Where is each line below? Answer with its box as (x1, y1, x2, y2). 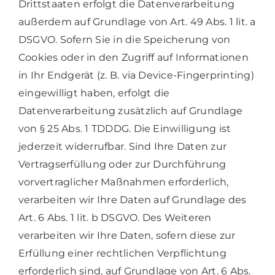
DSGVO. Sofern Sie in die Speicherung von (18, 33, 231, 45)
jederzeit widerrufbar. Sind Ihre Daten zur (18, 140, 227, 152)
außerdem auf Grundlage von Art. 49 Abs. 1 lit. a (18, 15, 256, 28)
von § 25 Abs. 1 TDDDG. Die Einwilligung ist (18, 122, 231, 134)
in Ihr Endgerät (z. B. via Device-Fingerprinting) (18, 69, 254, 81)
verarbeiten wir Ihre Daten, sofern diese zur (18, 229, 236, 241)
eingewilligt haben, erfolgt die (18, 87, 170, 99)
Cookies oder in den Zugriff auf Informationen (18, 51, 249, 63)
